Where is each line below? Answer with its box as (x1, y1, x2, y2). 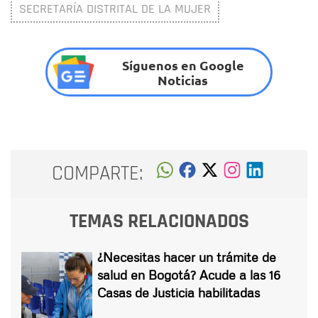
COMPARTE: (52, 160, 143, 187)
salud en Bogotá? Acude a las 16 (97, 266, 280, 283)
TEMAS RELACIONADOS (69, 208, 249, 234)
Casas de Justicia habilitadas (97, 284, 260, 300)
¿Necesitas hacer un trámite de (97, 248, 276, 265)
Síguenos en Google (121, 56, 244, 73)
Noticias (158, 71, 209, 88)
